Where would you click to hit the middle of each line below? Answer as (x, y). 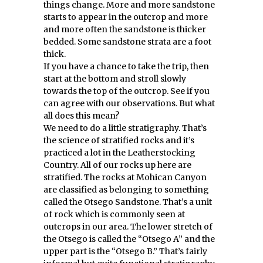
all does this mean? (81, 116)
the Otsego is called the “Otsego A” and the (129, 239)
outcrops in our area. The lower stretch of (128, 227)
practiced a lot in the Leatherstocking (119, 153)
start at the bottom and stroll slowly (115, 79)
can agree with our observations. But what (129, 103)
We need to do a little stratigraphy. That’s (125, 128)
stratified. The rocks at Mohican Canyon (125, 177)
